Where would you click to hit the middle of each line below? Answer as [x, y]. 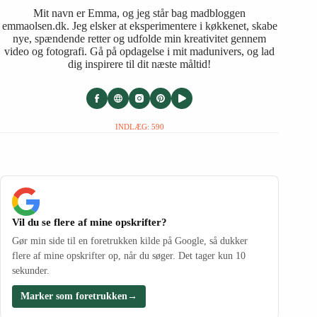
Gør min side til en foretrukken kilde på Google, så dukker [130, 241]
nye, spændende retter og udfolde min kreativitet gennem [140, 38]
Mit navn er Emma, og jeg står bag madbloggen [140, 13]
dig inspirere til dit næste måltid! [140, 64]
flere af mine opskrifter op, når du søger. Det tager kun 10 [129, 255]
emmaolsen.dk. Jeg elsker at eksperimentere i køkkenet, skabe [139, 25]
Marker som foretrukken [74, 296]
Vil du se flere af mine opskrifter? [90, 222]
